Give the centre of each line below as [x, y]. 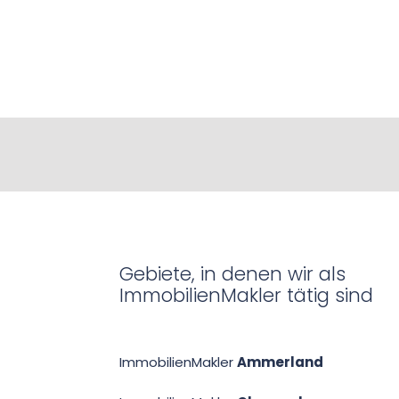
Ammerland [281, 362]
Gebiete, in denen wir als [233, 273]
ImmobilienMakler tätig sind [247, 295]
